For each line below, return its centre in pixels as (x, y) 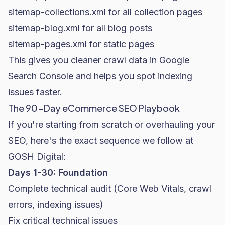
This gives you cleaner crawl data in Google (99, 60)
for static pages (121, 44)
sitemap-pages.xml (47, 44)
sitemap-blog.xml (44, 28)
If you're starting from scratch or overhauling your (111, 124)
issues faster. (35, 92)
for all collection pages (154, 12)
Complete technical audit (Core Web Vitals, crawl (110, 189)
